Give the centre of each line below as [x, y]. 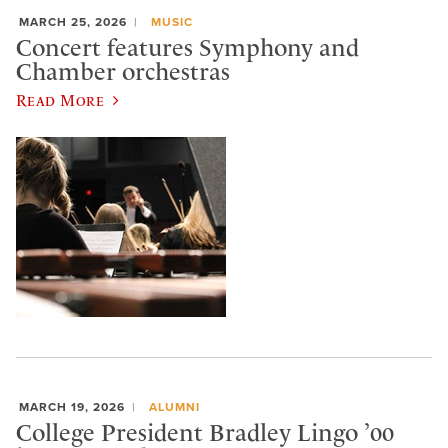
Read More [60, 100]
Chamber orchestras [123, 71]
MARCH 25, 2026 [73, 22]
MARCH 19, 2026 [72, 407]
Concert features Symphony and [187, 47]
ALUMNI [174, 407]
